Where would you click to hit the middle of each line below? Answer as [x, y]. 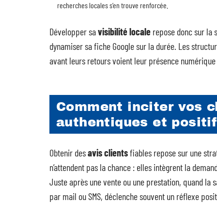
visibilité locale [124, 31]
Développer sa [74, 31]
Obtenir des [69, 153]
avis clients [108, 153]
